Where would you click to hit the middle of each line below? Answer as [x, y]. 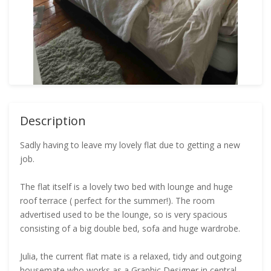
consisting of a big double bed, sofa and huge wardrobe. [130, 228]
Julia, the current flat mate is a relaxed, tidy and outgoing [131, 256]
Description [53, 121]
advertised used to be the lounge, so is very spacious [124, 214]
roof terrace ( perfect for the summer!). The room [117, 201]
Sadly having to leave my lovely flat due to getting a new [130, 145]
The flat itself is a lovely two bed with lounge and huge [126, 187]
